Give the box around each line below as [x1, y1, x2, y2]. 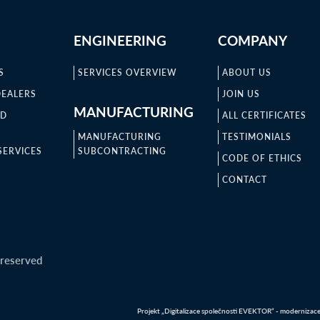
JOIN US [222, 88, 261, 100]
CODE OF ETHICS [222, 152, 303, 164]
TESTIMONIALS [222, 131, 292, 143]
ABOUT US [222, 66, 272, 79]
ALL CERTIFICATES [222, 109, 307, 121]
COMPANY [218, 31, 288, 50]
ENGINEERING [73, 31, 166, 50]
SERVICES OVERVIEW [77, 66, 177, 79]
